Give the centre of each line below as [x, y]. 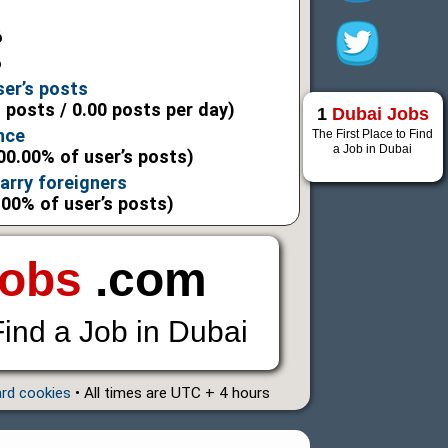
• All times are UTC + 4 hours [170, 393]
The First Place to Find [373, 134]
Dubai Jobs [380, 114]
